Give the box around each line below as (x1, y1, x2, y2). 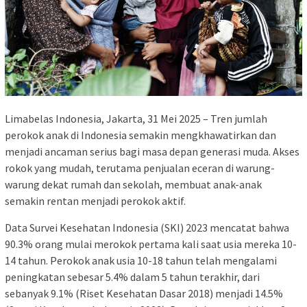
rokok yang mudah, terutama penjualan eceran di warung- (5, 161, 275, 175)
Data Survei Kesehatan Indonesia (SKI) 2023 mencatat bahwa (5, 221, 289, 235)
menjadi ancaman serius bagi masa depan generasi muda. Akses (5, 145, 299, 159)
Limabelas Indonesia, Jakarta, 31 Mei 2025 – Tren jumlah (5, 112, 267, 126)
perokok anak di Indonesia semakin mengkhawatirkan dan (5, 128, 276, 143)
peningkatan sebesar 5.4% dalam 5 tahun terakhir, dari (5, 270, 260, 284)
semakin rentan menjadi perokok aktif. (5, 194, 186, 208)
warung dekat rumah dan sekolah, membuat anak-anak (5, 177, 262, 192)
